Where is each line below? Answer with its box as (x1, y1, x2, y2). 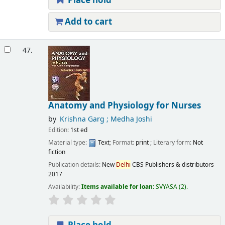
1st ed (70, 125, 87, 135)
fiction (48, 147, 65, 157)
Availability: (48, 182, 81, 192)
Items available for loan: (81, 182, 156, 192)
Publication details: (48, 160, 102, 169)
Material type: (48, 138, 88, 147)
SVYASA (155, 182, 177, 192)
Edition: (48, 125, 70, 135)
